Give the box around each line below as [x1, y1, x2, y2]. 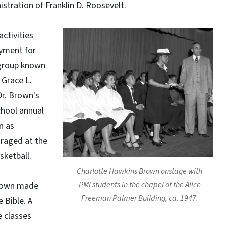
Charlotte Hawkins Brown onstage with [77, 166, 202, 177]
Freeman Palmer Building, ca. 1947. [78, 193, 198, 204]
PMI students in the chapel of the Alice [75, 179, 201, 190]
